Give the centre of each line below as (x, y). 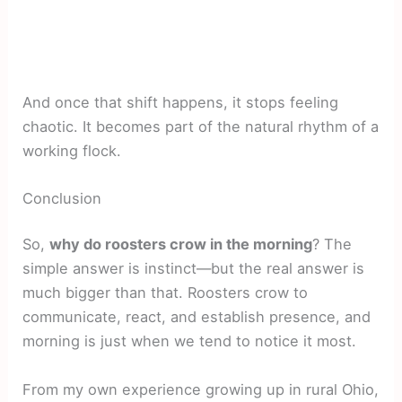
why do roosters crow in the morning (181, 245)
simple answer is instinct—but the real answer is (194, 269)
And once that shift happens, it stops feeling (181, 102)
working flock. (72, 150)
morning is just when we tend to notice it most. (190, 341)
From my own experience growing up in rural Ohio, (201, 389)
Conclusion (62, 198)
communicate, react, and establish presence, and (197, 317)
